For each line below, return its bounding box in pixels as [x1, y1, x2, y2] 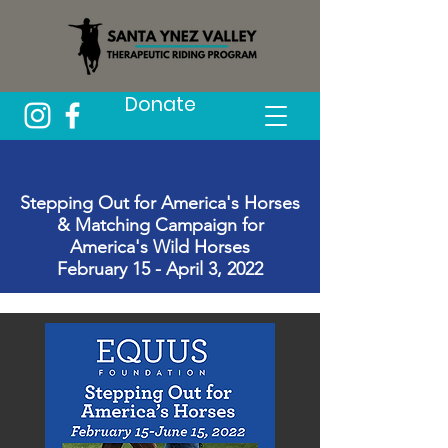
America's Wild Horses [70, 236, 250, 258]
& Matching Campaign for [56, 214, 264, 236]
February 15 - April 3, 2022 [57, 258, 263, 280]
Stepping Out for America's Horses [20, 192, 300, 214]
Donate [124, 91, 196, 118]
